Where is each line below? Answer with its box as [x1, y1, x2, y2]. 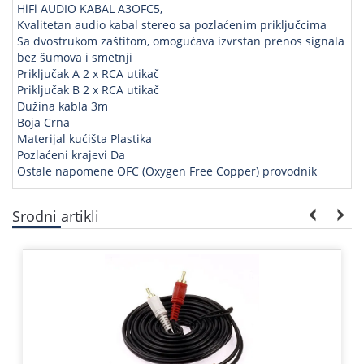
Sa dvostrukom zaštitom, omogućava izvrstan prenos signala [17, 32, 344, 49]
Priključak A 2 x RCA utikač [17, 65, 159, 81]
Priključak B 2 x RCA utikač [17, 81, 159, 97]
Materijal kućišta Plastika [17, 130, 152, 146]
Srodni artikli [12, 206, 99, 226]
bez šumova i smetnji [17, 49, 132, 65]
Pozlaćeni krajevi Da [17, 146, 125, 162]
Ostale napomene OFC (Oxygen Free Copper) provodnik [17, 162, 317, 179]
